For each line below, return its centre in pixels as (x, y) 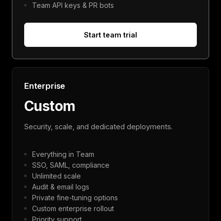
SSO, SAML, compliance (71, 165)
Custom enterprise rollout (73, 209)
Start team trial (110, 35)
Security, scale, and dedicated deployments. (98, 126)
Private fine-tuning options (75, 198)
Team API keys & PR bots (73, 5)
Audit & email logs (61, 187)
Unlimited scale (56, 176)
